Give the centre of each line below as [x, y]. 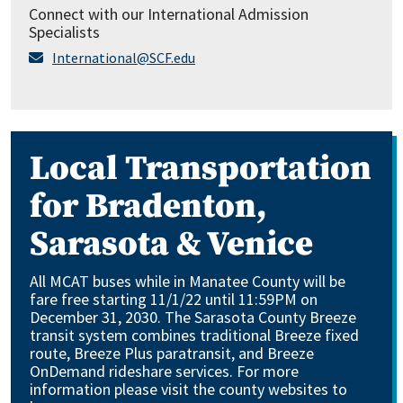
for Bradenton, [148, 207]
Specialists [64, 32]
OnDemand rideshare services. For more [164, 371]
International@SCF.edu [124, 58]
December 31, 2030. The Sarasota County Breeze [193, 317]
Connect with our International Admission [169, 14]
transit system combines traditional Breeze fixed [194, 335]
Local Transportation [201, 169]
